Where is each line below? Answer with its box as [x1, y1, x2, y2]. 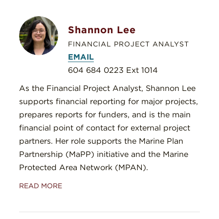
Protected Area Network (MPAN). [19, 163, 148, 173]
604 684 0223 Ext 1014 [68, 66, 158, 75]
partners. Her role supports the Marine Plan [19, 136, 183, 146]
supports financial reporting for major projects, [19, 97, 198, 107]
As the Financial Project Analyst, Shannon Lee [19, 84, 196, 93]
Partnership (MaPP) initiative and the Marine [19, 150, 188, 159]
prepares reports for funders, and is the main [19, 110, 191, 120]
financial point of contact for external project [19, 123, 190, 133]
